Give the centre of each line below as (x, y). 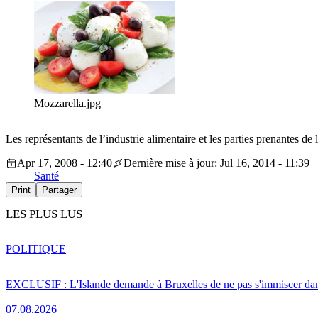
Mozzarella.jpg (67, 104)
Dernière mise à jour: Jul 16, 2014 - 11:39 (216, 163)
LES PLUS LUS (44, 214)
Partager (59, 190)
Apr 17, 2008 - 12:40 (65, 163)
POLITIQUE (36, 248)
